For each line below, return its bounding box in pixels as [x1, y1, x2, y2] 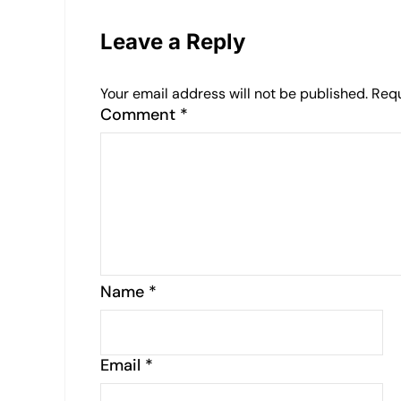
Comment [100, 104, 180, 126]
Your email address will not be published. [100, 84, 368, 104]
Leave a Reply [100, 29, 245, 55]
